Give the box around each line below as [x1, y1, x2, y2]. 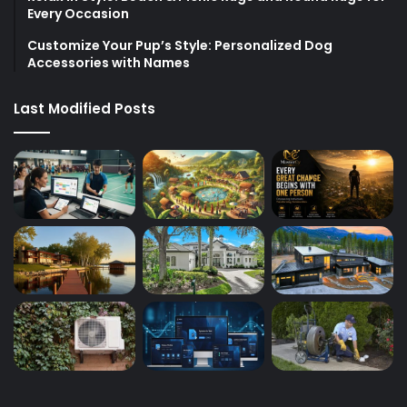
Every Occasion [27, 5, 129, 24]
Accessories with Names [27, 54, 190, 73]
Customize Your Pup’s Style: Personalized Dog [27, 36, 333, 55]
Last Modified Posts [14, 99, 155, 119]
